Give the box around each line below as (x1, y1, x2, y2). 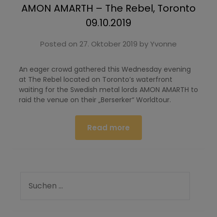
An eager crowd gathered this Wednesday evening (18, 64, 191, 74)
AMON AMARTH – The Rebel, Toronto (21, 1, 196, 15)
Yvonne (150, 38, 177, 49)
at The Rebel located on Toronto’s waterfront (18, 74, 172, 84)
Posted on (40, 38, 79, 49)
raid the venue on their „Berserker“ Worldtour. (18, 94, 171, 105)
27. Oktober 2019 (79, 38, 138, 49)
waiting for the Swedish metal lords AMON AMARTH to (18, 84, 198, 94)
